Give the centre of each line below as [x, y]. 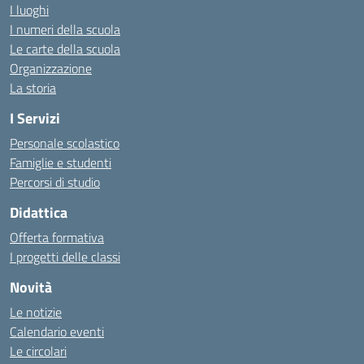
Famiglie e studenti [61, 162]
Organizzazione [51, 68]
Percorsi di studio [55, 182]
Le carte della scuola [65, 49]
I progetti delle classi [65, 257]
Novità [31, 287]
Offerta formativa [57, 237]
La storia [33, 88]
